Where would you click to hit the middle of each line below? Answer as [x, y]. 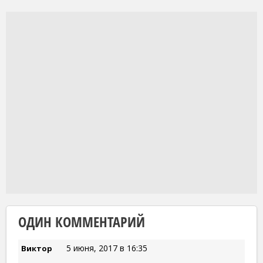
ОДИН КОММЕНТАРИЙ [82, 221]
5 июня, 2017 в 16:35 [107, 248]
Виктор [37, 248]
